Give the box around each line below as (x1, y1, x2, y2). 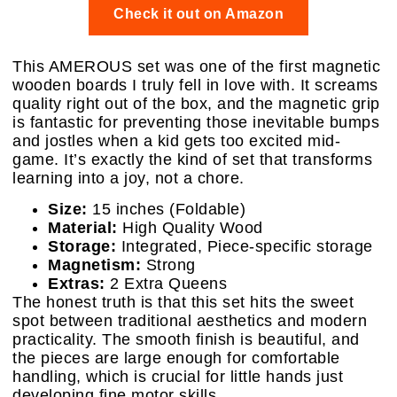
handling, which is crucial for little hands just (12, 368, 343, 386)
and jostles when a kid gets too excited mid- (12, 132, 340, 150)
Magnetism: (48, 256, 141, 275)
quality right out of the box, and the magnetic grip (12, 95, 380, 113)
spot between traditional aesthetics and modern (12, 312, 367, 331)
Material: (48, 219, 118, 237)
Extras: (48, 275, 105, 293)
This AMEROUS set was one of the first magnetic (12, 58, 380, 75)
